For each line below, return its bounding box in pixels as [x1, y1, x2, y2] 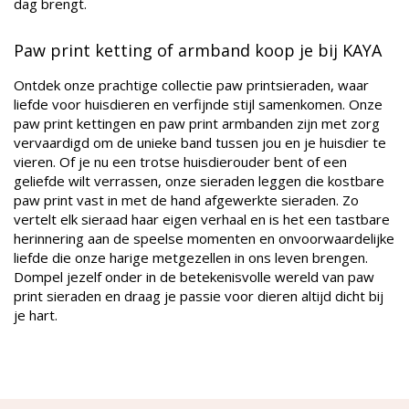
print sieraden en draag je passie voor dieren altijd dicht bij [14, 287, 383, 306]
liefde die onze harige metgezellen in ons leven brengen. [14, 248, 368, 267]
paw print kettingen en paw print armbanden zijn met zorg [14, 114, 380, 133]
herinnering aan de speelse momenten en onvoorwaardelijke [14, 229, 394, 248]
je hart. [14, 306, 58, 325]
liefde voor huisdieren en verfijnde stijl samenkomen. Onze [14, 95, 383, 114]
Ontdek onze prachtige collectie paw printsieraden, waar [14, 76, 369, 95]
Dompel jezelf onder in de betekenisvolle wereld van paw [14, 267, 374, 287]
